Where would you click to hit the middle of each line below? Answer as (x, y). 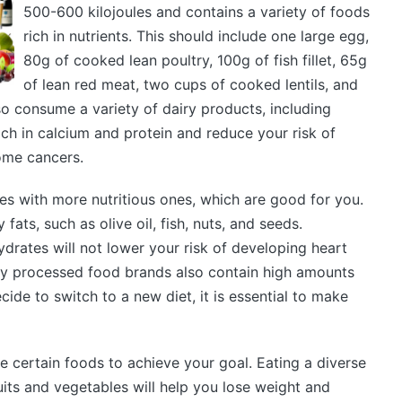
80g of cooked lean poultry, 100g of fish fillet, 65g (195, 60)
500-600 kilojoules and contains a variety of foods (196, 12)
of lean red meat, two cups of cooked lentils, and (190, 84)
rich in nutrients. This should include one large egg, (196, 36)
